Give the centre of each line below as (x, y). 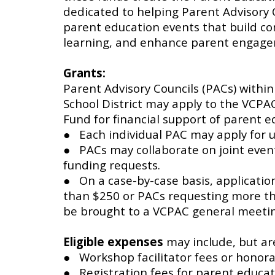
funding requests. (111, 165)
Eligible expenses (114, 242)
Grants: (84, 73)
